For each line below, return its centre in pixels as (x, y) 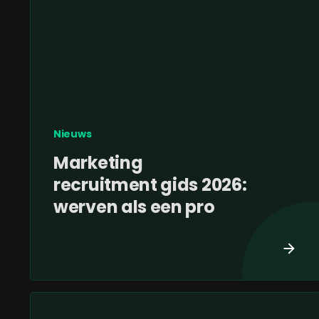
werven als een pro (134, 207)
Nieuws (73, 134)
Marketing (98, 163)
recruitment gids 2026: (150, 185)
